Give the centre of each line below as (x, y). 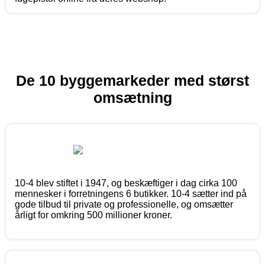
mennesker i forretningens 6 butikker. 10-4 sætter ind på (131, 193)
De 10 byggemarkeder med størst (132, 80)
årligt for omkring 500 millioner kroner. (93, 215)
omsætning (132, 97)
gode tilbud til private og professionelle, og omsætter (124, 204)
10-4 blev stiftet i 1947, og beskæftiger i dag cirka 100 (126, 183)
